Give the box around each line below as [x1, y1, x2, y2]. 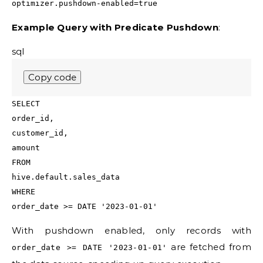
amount [12, 143, 40, 153]
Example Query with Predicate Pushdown [12, 22, 219, 33]
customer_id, [12, 129, 68, 138]
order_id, [12, 114, 54, 123]
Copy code [28, 72, 76, 83]
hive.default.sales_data [12, 173, 120, 182]
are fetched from [167, 241, 251, 253]
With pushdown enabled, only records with [12, 225, 251, 237]
